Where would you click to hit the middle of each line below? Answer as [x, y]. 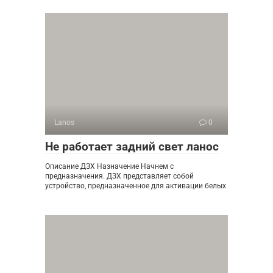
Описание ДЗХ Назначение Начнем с [109, 167]
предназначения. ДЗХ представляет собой [119, 176]
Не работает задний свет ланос [132, 147]
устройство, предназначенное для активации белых [136, 186]
